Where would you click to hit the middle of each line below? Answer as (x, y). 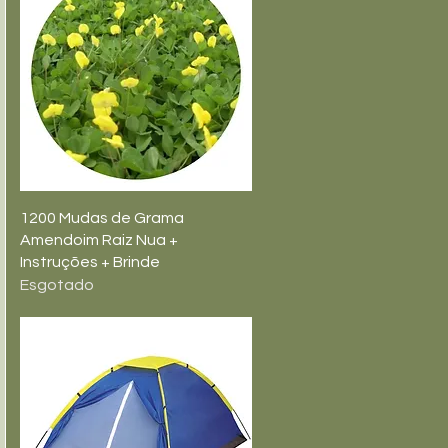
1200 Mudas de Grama (102, 218)
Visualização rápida (136, 216)
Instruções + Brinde (90, 262)
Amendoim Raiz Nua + (99, 240)
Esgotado (57, 285)
